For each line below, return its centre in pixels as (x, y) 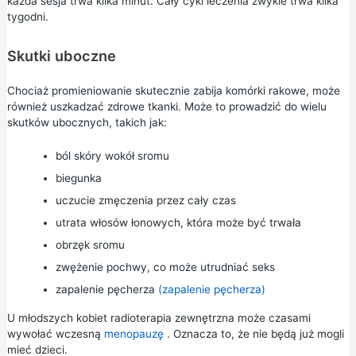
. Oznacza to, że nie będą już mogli (253, 333)
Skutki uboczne (61, 55)
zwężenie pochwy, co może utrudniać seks (165, 267)
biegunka (78, 178)
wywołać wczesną (55, 333)
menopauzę (133, 333)
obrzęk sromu (90, 244)
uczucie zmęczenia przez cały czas (145, 200)
